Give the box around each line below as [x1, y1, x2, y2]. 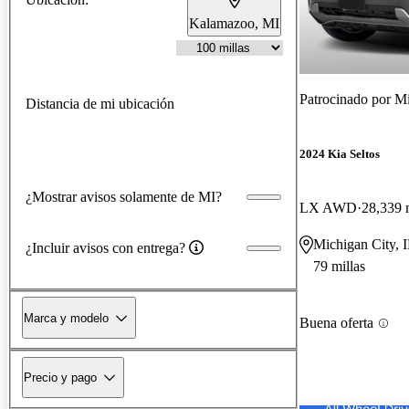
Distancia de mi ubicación [26, 95, 174, 111]
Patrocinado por [299, 90, 394, 107]
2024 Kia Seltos [299, 147, 380, 162]
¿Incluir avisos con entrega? [26, 239, 185, 256]
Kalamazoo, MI [189, 15, 279, 31]
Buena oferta [299, 315, 373, 331]
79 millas [313, 258, 365, 275]
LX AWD [299, 200, 357, 216]
